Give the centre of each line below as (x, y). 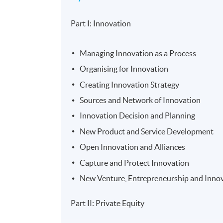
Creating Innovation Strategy (130, 84)
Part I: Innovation (101, 23)
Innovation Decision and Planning (138, 116)
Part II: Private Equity (108, 203)
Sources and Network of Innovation (140, 100)
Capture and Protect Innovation (135, 163)
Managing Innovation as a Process (138, 53)
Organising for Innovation (124, 69)
